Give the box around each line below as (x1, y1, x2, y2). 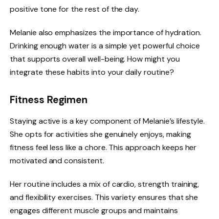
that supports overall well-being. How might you (10, 53, 180, 64)
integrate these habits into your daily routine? (10, 66, 174, 77)
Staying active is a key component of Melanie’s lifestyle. (10, 116, 205, 127)
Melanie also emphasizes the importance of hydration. (10, 27, 201, 38)
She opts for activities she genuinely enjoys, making (10, 129, 191, 140)
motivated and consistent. (10, 155, 104, 166)
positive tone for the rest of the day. (10, 4, 140, 15)
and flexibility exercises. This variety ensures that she (10, 192, 198, 202)
